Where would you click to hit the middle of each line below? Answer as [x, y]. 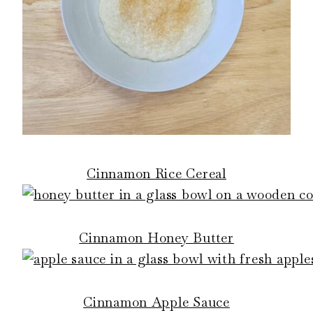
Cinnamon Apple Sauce [156, 302]
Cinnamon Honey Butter [156, 238]
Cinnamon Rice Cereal [156, 173]
